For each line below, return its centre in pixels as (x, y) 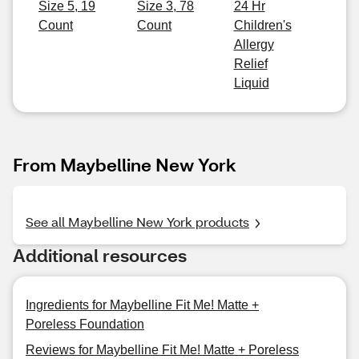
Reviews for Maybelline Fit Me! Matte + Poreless (162, 350)
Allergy (254, 44)
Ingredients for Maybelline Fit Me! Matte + (142, 305)
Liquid (251, 83)
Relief (250, 64)
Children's (262, 25)
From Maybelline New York (125, 165)
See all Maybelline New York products (137, 222)
